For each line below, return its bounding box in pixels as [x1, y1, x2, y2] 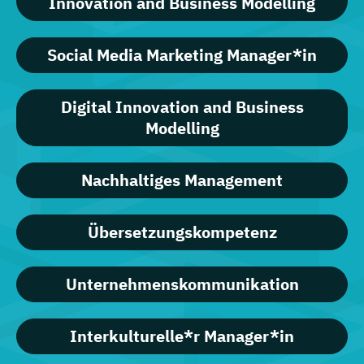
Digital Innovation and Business [60, 96, 304, 119]
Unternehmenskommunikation [65, 273, 299, 296]
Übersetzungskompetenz [87, 221, 277, 244]
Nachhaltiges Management [81, 169, 283, 192]
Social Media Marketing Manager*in [47, 44, 317, 67]
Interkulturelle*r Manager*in [70, 325, 294, 348]
